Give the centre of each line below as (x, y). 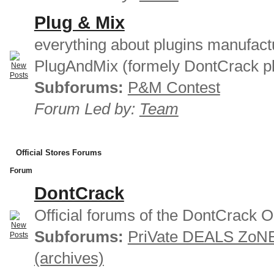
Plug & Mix (79, 22)
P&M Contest (174, 87)
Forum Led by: (87, 109)
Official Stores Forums (58, 152)
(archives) (69, 258)
